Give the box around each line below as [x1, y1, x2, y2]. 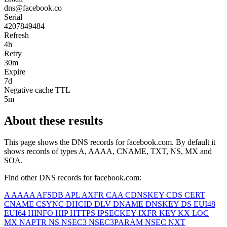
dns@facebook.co [4, 3, 62, 12]
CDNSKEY [125, 190, 166, 199]
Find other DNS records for [4, 173, 94, 182]
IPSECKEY [97, 208, 138, 217]
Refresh [4, 30, 29, 40]
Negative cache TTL [4, 85, 70, 94]
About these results [4, 113, 103, 127]
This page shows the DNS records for [4, 137, 127, 146]
